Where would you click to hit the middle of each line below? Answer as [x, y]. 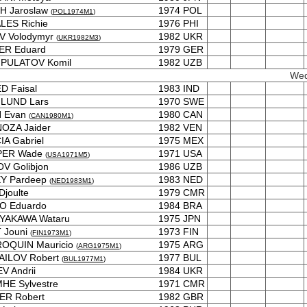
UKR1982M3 [78, 37]
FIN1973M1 [51, 233]
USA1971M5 [67, 155]
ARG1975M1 [99, 246]
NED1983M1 [72, 181]
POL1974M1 [73, 11]
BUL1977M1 [84, 259]
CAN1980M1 [51, 115]
